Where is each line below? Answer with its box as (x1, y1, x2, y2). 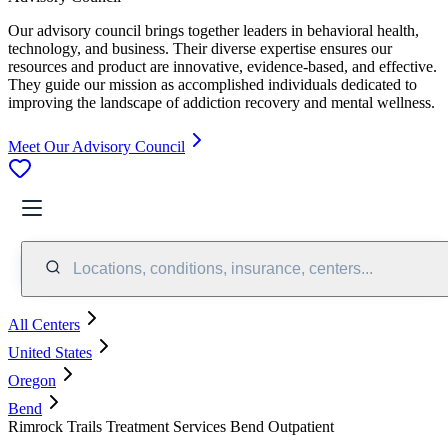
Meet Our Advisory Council (8, 137, 185, 155)
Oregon (8, 371, 56, 389)
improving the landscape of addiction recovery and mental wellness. (8, 93, 435, 111)
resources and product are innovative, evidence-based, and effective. (8, 57, 437, 75)
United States (8, 343, 92, 361)
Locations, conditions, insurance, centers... (73, 259, 373, 277)
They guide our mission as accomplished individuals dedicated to (8, 75, 417, 93)
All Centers (8, 315, 80, 333)
